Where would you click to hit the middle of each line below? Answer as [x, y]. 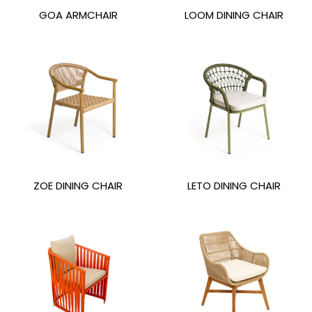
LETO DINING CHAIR [234, 186]
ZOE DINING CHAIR [78, 186]
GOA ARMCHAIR [78, 15]
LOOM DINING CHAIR [234, 15]
